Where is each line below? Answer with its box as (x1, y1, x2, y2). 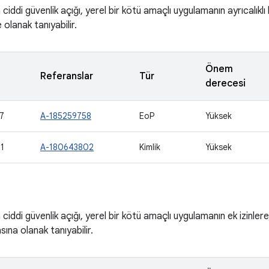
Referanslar (40, 70, 93, 82)
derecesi (205, 77, 246, 89)
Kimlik (139, 142, 160, 153)
